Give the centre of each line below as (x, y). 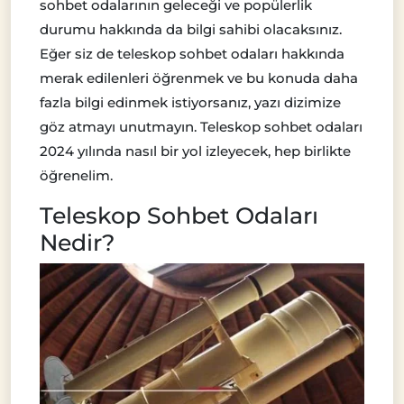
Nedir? (77, 243)
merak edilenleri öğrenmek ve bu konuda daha (199, 78)
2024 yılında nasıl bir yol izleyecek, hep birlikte (195, 151)
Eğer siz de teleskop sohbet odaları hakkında (192, 54)
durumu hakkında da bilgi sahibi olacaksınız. (191, 30)
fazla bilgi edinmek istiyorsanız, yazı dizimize (190, 103)
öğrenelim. (76, 176)
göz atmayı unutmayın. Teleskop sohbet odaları (201, 127)
